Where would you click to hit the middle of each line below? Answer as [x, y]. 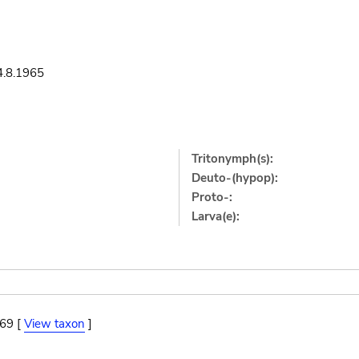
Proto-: [212, 197]
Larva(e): [216, 216]
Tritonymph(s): [233, 158]
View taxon [54, 323]
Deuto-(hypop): [235, 177]
